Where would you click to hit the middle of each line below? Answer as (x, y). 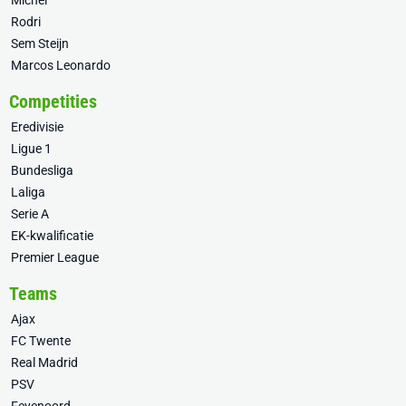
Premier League (55, 258)
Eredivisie (37, 127)
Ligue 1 (31, 149)
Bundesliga (42, 171)
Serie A (30, 214)
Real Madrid (44, 363)
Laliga (28, 193)
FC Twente (41, 341)
